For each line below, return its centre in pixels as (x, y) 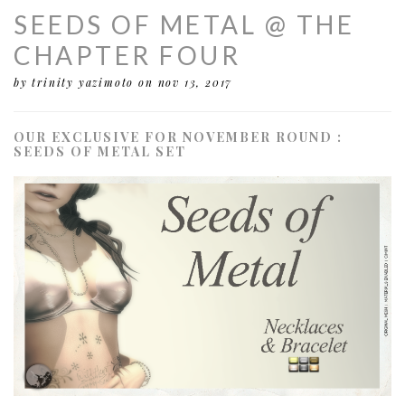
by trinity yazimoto (74, 82)
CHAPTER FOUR (127, 55)
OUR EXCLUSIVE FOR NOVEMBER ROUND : (178, 137)
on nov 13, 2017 (186, 82)
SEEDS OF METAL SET (100, 151)
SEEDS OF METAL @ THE (184, 24)
